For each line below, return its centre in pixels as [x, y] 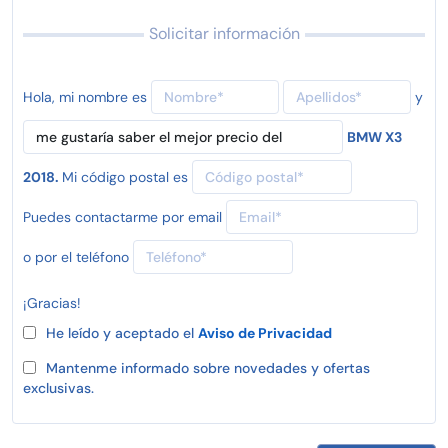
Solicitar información [224, 33]
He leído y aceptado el [122, 332]
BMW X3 [374, 136]
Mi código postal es [125, 176]
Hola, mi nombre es [85, 96]
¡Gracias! [52, 302]
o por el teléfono [76, 256]
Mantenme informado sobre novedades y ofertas [208, 367]
